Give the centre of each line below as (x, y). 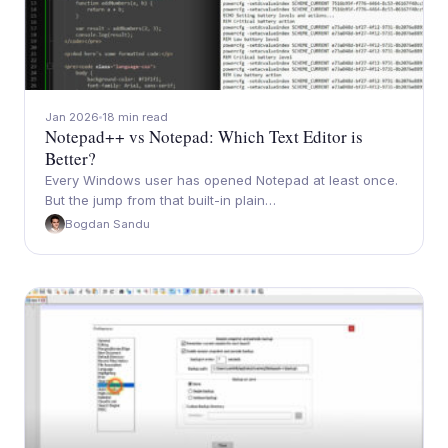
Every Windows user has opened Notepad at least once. (221, 180)
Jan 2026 (72, 117)
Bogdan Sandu (107, 224)
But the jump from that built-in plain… (160, 200)
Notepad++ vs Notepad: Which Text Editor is (204, 136)
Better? (70, 158)
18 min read (135, 117)
